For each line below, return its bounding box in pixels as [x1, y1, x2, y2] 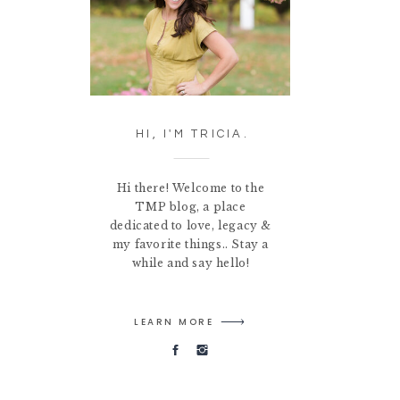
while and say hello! [131, 256, 250, 270]
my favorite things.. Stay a [112, 237, 270, 251]
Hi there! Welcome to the [116, 181, 265, 195]
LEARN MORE [134, 315, 213, 329]
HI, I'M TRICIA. [136, 128, 249, 140]
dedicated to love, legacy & [109, 219, 272, 232]
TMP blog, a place [135, 200, 246, 213]
